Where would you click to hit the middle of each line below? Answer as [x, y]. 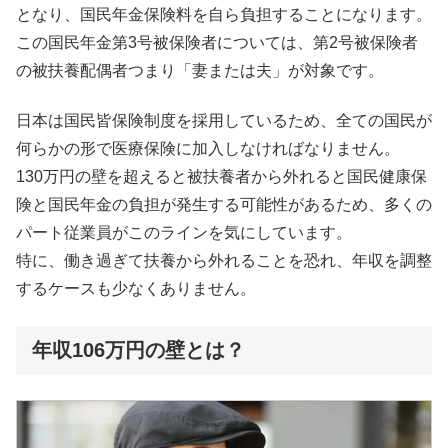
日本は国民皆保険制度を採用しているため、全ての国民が [224, 121]
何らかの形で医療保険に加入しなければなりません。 [208, 149]
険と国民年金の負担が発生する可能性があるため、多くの [224, 205]
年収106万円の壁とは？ [138, 349]
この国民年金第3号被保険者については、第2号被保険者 [217, 42]
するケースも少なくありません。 [136, 289]
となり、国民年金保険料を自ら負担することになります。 [224, 14]
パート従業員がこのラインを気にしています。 [184, 233]
